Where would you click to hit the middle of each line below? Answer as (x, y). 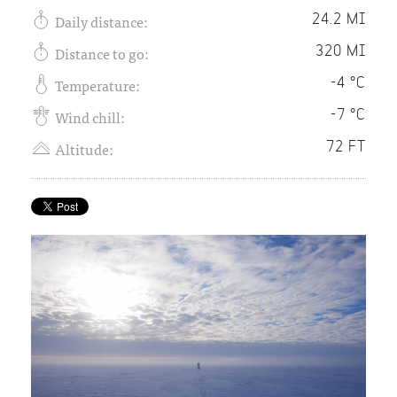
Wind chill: (90, 117)
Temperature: (97, 85)
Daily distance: (101, 21)
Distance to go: (102, 53)
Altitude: (84, 149)
